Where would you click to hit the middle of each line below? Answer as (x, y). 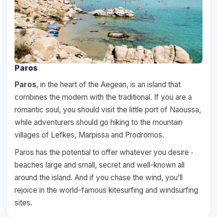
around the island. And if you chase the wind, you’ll (99, 177)
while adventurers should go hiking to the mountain (99, 122)
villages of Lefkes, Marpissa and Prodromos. (89, 135)
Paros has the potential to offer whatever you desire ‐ (104, 152)
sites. (23, 202)
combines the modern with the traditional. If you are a (103, 97)
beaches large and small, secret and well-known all (100, 165)
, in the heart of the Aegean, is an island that (108, 84)
